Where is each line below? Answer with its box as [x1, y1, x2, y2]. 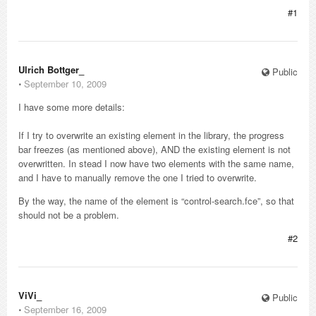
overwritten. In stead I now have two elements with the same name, [18, 157, 294, 170]
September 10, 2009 [24, 77, 107, 90]
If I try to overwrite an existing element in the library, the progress [18, 128, 284, 142]
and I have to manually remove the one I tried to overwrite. [18, 171, 257, 184]
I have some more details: [18, 100, 125, 114]
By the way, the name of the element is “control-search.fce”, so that [18, 194, 294, 207]
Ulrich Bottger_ [18, 63, 84, 76]
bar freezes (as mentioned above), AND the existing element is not [18, 142, 291, 156]
